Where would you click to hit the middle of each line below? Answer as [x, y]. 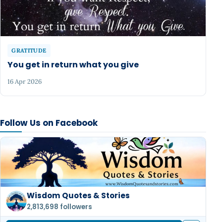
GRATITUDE [29, 51]
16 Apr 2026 [25, 81]
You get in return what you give [73, 65]
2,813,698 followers [60, 207]
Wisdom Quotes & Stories [79, 196]
